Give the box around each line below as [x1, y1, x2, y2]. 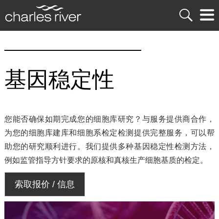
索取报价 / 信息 [14, 179, 75, 189]
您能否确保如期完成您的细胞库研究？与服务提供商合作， [4, 114, 215, 123]
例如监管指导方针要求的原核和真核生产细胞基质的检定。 [4, 155, 208, 164]
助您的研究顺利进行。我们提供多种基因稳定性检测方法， [4, 142, 215, 151]
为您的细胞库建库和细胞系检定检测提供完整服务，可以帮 [4, 128, 215, 137]
